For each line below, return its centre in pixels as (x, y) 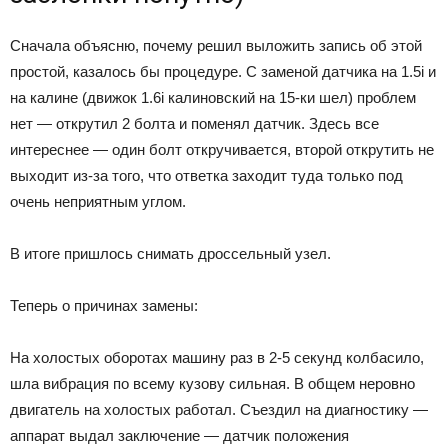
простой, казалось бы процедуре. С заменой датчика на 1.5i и (223, 72)
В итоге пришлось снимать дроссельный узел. (170, 254)
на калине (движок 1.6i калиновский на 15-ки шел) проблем (213, 98)
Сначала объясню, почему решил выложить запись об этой (216, 46)
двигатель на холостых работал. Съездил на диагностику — (219, 410)
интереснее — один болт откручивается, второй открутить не (222, 150)
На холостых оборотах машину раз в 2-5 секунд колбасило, (217, 358)
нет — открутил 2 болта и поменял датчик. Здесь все (194, 124)
